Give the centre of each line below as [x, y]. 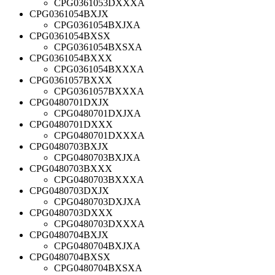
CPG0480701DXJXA [98, 113]
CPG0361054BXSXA [98, 47]
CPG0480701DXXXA [99, 135]
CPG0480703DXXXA [99, 223]
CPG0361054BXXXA [99, 69]
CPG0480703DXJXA [98, 201]
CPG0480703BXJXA [97, 157]
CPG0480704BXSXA [98, 268]
